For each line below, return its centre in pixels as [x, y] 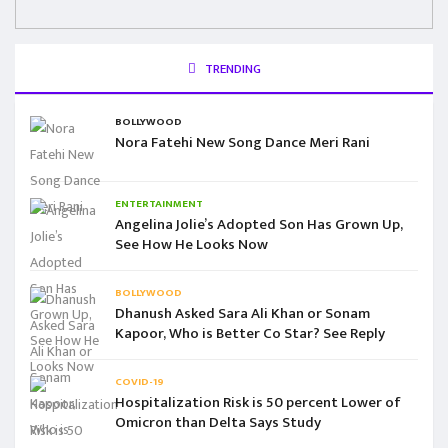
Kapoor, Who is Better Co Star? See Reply [250, 333]
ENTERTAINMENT [159, 203]
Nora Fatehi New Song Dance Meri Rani [242, 142]
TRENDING [231, 68]
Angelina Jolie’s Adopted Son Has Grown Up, [259, 224]
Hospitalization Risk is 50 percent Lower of [258, 402]
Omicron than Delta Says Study [218, 422]
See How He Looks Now [191, 244]
